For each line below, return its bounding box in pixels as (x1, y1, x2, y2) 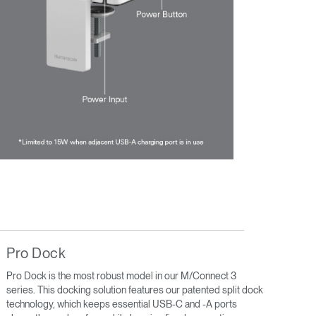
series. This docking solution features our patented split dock (6, 284, 263, 296)
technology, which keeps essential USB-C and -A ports (6, 298, 237, 310)
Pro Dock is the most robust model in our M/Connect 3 (6, 269, 236, 281)
